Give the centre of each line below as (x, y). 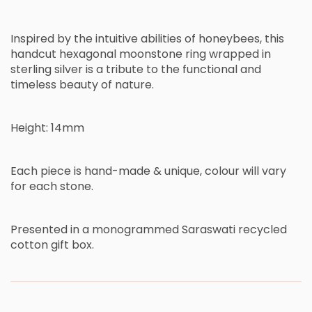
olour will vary (249, 171)
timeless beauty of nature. (84, 85)
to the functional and (204, 70)
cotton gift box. (52, 245)
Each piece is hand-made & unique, (108, 171)
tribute (126, 70)
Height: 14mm (47, 128)
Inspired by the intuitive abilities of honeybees (135, 39)
